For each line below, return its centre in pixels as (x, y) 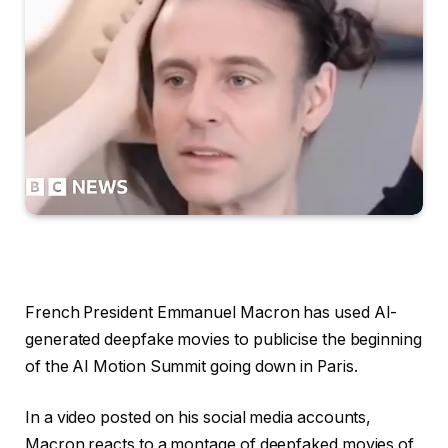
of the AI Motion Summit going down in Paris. (191, 366)
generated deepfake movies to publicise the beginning (223, 339)
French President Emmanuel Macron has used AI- (211, 312)
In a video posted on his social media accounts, (198, 418)
